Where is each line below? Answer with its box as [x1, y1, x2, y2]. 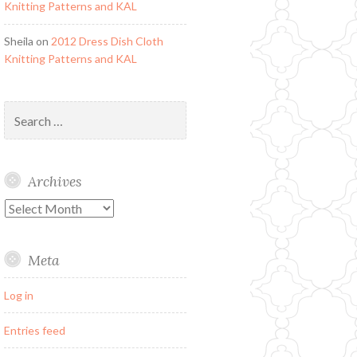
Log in [3, 288, 33, 302]
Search [2, 102, 37, 116]
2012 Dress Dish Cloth [50, 34, 163, 49]
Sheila [3, 34, 33, 49]
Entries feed [3, 323, 65, 337]
